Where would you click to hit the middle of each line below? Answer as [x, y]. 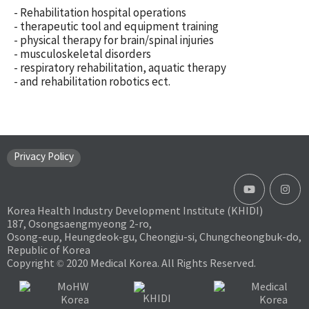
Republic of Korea [49, 250]
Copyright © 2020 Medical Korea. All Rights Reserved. [131, 263]
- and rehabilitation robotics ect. [92, 81]
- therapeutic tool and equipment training [116, 26]
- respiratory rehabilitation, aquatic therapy [120, 68]
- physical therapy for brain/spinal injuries [114, 40]
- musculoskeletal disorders [82, 54]
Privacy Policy [44, 157]
